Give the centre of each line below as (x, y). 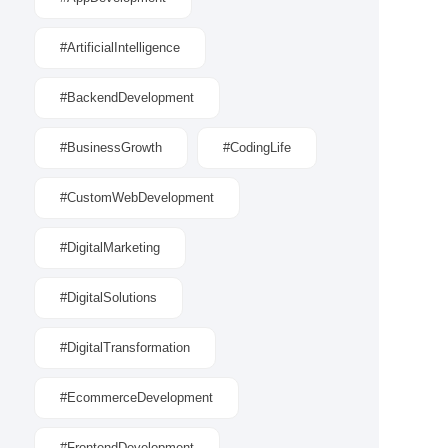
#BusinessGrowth (111, 147)
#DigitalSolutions (109, 297)
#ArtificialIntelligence (120, 47)
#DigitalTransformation (125, 347)
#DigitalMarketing (110, 247)
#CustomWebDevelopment (137, 197)
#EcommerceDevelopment (137, 397)
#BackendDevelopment (127, 97)
